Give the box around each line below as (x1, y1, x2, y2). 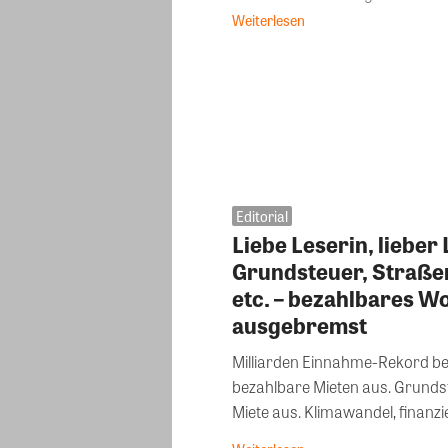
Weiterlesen (232, 10, 305, 30)
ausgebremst (232, 309, 367, 341)
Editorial (236, 206, 288, 226)
